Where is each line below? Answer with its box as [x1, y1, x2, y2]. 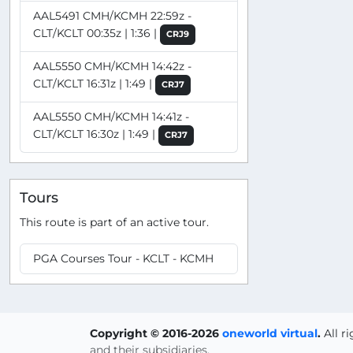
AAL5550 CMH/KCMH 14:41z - [33, 109, 189, 124]
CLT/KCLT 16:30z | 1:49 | [33, 126, 158, 141]
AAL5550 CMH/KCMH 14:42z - [33, 58, 191, 73]
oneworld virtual [222, 326, 318, 341]
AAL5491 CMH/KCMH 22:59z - [33, 8, 191, 23]
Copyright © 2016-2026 [90, 326, 222, 341]
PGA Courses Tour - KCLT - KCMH [33, 251, 214, 266]
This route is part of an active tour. [20, 215, 209, 230]
